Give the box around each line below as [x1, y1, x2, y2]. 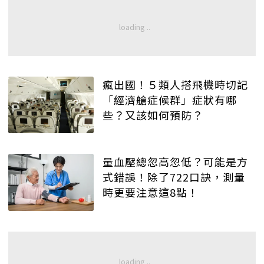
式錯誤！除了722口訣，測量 [103, 169, 245, 185]
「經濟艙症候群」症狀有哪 [103, 91, 237, 107]
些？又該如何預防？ [103, 107, 203, 123]
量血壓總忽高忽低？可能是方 [103, 154, 248, 170]
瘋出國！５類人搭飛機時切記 [103, 76, 248, 92]
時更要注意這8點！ [103, 184, 199, 200]
